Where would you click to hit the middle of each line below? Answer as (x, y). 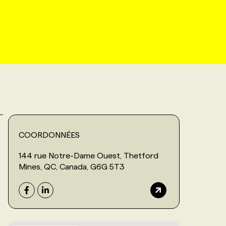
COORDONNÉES (49, 135)
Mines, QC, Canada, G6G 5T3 (72, 166)
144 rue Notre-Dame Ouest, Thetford (89, 155)
